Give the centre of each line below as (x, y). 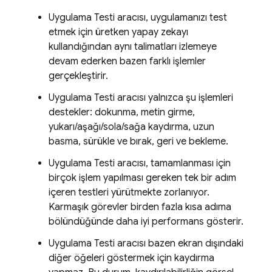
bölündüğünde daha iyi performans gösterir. (146, 222)
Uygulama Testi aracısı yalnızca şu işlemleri (141, 98)
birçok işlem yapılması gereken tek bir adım (142, 178)
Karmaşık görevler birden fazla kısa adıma (140, 207)
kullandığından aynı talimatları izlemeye (133, 47)
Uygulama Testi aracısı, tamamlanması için (140, 163)
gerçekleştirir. (78, 76)
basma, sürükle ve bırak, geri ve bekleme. (138, 141)
